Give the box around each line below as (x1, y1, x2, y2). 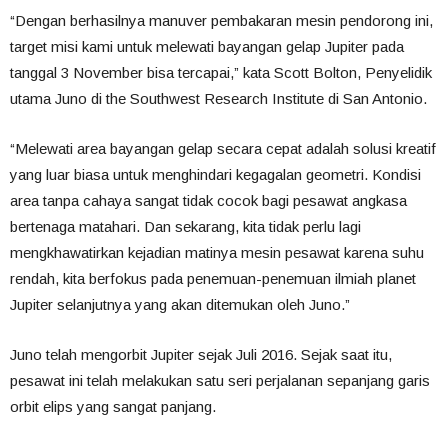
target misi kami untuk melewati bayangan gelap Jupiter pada (10, 38, 404, 55)
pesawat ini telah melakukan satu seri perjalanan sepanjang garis (10, 372, 430, 389)
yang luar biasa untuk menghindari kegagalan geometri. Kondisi (10, 166, 421, 183)
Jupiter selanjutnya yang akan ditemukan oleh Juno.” (10, 296, 350, 313)
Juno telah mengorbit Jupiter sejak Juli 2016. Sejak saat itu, (10, 346, 392, 363)
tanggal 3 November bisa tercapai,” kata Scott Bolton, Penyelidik (10, 64, 432, 81)
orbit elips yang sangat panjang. (10, 398, 216, 415)
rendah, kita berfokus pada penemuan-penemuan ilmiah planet (10, 270, 416, 287)
